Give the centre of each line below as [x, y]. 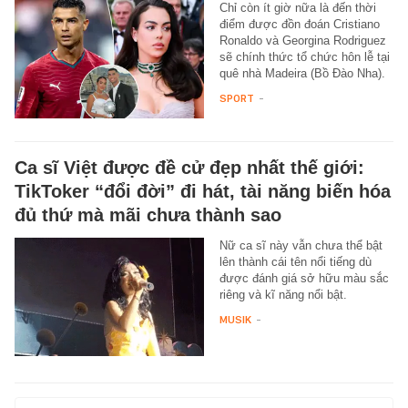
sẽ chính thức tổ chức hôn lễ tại [304, 57]
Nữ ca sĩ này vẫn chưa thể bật [301, 246]
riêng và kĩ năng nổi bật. [283, 295]
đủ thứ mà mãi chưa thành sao [148, 215]
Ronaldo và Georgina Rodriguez [302, 41]
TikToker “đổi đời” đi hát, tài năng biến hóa [203, 192]
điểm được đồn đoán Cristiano [299, 25]
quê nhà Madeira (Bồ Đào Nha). [302, 74]
